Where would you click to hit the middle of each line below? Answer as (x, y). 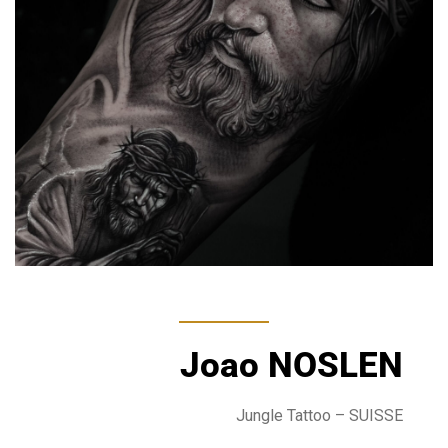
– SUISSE (367, 415)
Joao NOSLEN (291, 365)
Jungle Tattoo (283, 415)
